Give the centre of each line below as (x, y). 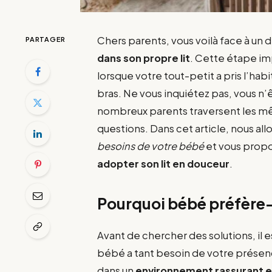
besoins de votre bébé (151, 146)
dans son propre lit (144, 58)
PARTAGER (46, 39)
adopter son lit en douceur (164, 163)
